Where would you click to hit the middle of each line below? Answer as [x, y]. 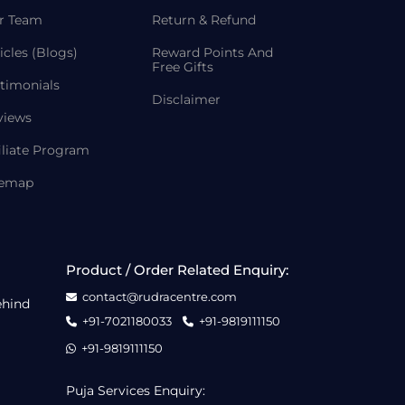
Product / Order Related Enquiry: [177, 270]
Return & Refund [204, 20]
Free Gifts [183, 67]
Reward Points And [212, 52]
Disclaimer [186, 99]
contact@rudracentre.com [160, 297]
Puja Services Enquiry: [136, 391]
